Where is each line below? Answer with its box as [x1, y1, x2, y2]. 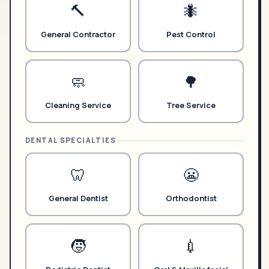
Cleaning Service [45, 100, 111, 111]
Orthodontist [165, 193, 217, 204]
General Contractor [41, 28, 115, 40]
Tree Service [166, 100, 216, 111]
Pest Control [166, 28, 216, 40]
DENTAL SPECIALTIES [25, 136, 116, 145]
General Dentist [48, 193, 108, 204]
